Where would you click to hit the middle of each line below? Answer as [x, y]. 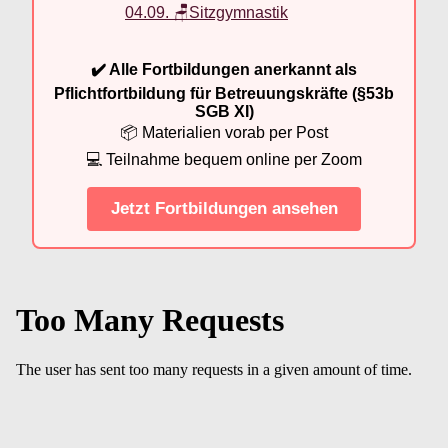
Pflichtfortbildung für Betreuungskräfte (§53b [224, 93]
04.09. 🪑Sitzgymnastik [206, 12]
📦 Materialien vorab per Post [224, 132]
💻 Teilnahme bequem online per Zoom [224, 159]
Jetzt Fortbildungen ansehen [224, 209]
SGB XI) [224, 111]
